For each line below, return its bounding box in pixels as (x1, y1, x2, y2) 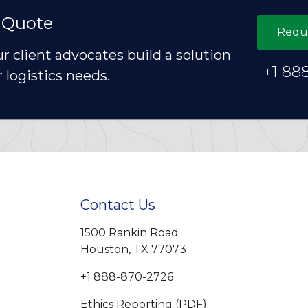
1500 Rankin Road (80, 226, 179, 240)
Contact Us (80, 197, 155, 214)
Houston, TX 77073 (80, 243, 186, 256)
